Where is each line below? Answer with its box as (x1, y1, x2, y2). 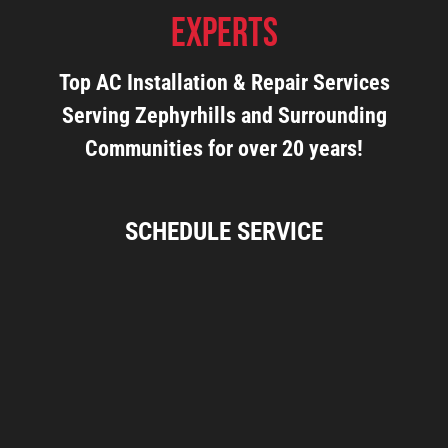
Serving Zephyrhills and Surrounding (61, 103, 387, 129)
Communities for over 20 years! (85, 136, 363, 162)
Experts (170, 10, 278, 59)
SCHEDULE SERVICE (125, 217, 323, 247)
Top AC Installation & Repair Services (58, 70, 390, 96)
